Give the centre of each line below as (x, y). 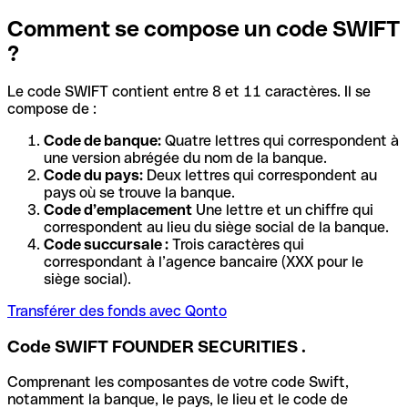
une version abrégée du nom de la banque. (185, 158)
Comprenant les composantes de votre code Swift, (178, 382)
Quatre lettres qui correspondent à (280, 141)
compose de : (52, 109)
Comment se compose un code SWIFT (204, 28)
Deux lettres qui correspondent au (260, 176)
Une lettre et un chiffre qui (283, 210)
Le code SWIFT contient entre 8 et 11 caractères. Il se (189, 92)
